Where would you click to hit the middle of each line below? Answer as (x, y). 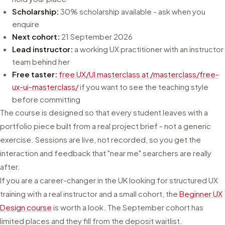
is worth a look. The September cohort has (128, 207)
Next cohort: (36, 36)
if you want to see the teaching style (143, 87)
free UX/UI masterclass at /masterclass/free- (139, 74)
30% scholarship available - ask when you (132, 11)
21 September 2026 (97, 36)
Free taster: (35, 74)
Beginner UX (201, 194)
